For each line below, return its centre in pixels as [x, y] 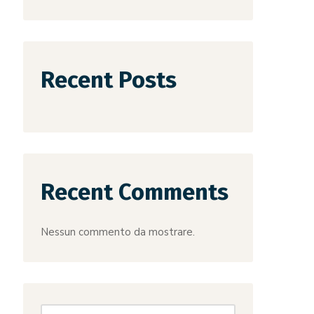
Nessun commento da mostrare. [118, 232]
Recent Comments [135, 192]
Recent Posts [109, 80]
